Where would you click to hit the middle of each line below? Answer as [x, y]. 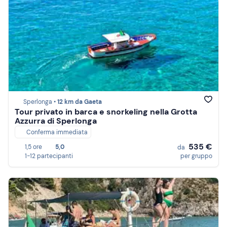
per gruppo [196, 156]
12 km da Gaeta [80, 102]
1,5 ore [33, 147]
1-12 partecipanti [49, 156]
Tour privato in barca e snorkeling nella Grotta [106, 112]
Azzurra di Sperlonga [56, 121]
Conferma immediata [57, 133]
